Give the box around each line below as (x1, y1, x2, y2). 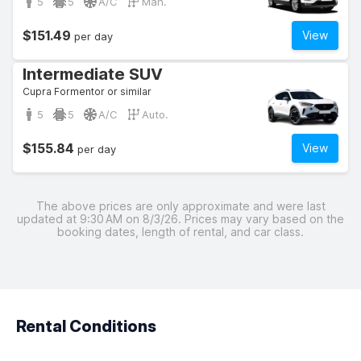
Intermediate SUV (23, 64, 163, 84)
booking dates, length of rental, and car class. (57, 225, 304, 239)
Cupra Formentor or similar (23, 85, 151, 98)
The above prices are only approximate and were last (35, 199, 326, 213)
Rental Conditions (16, 317, 156, 336)
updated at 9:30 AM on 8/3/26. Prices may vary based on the (17, 212, 344, 226)
